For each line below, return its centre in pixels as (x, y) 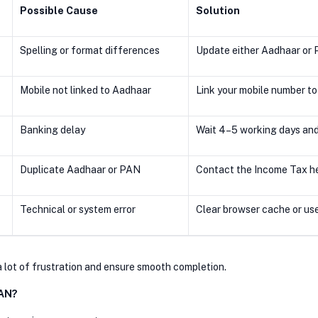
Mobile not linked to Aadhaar (86, 90)
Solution (218, 10)
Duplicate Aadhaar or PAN (80, 169)
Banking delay (53, 130)
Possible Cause (59, 10)
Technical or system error (78, 209)
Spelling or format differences (100, 50)
